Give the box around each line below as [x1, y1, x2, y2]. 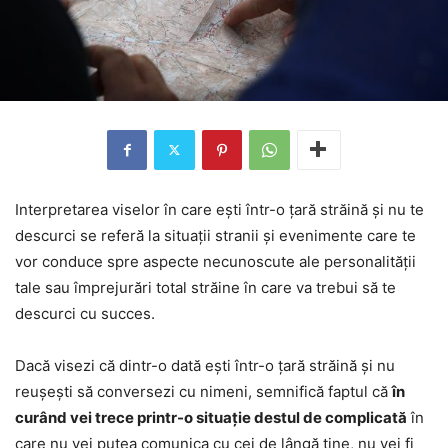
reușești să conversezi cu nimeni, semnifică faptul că [15, 381, 392, 401]
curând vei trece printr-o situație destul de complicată [15, 407, 407, 427]
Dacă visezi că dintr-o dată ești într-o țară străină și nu [15, 355, 395, 375]
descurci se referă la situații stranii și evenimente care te [15, 225, 416, 245]
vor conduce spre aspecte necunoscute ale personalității [15, 251, 416, 271]
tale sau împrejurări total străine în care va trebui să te [15, 277, 396, 297]
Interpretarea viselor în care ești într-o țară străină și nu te [15, 199, 424, 219]
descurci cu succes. [15, 303, 155, 323]
